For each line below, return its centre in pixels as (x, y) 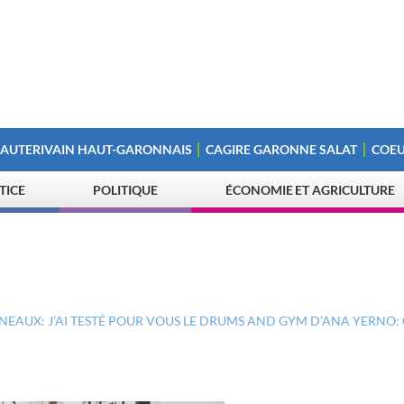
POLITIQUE (125, 190)
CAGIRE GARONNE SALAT (282, 149)
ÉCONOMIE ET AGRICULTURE (311, 190)
